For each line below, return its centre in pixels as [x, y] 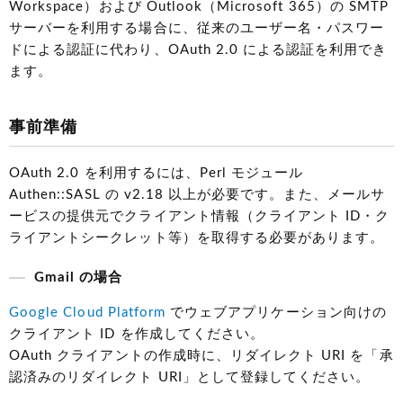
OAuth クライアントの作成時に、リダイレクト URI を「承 [201, 356]
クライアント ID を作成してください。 [137, 335]
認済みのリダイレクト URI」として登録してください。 [190, 378]
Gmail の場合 [79, 278]
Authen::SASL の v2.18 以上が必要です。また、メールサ [197, 195]
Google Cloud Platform [88, 313]
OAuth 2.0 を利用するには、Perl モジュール [157, 174]
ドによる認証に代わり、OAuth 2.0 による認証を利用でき [198, 50]
